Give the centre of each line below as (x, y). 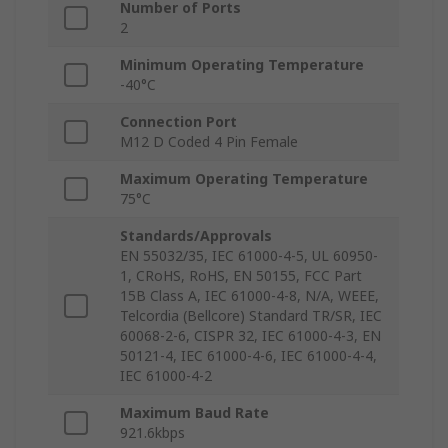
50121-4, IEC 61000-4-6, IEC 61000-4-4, (248, 356)
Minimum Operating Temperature (242, 65)
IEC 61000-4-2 (166, 376)
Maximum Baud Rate (194, 413)
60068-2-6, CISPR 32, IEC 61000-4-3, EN (250, 336)
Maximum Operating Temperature (244, 179)
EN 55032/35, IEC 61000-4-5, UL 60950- (249, 256)
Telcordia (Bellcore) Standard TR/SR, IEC (251, 316)
